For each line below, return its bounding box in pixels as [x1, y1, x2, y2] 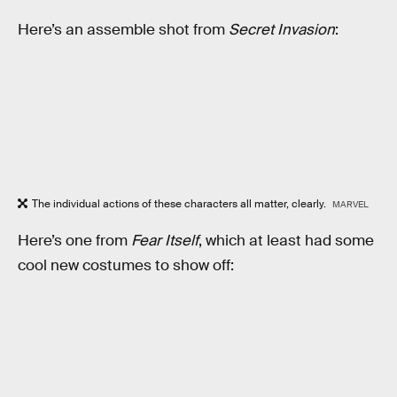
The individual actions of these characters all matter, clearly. [32, 197, 329, 212]
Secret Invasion [229, 20, 335, 40]
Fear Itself [131, 230, 198, 250]
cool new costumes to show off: [18, 255, 234, 275]
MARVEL [331, 198, 369, 211]
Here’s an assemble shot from [18, 20, 229, 40]
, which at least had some [198, 230, 374, 250]
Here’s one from [18, 230, 131, 250]
